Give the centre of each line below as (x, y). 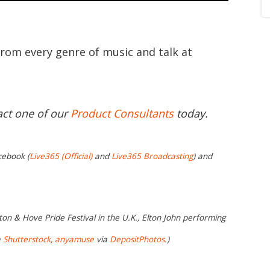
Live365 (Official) (61, 156)
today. (191, 113)
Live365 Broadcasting (152, 156)
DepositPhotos (137, 240)
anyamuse (74, 240)
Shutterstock (27, 240)
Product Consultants (122, 113)
